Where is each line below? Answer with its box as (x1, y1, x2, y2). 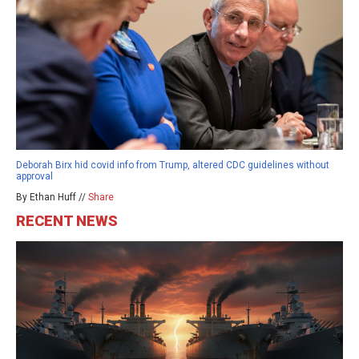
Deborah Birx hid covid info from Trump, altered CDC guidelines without (16, 159, 329, 171)
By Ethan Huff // (16, 191, 88, 203)
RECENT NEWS (16, 212, 118, 229)
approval (16, 170, 53, 182)
